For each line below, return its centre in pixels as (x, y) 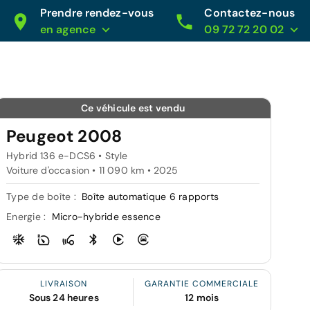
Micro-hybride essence (106, 217)
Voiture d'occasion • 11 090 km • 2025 (92, 170)
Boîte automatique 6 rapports (150, 197)
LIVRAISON (64, 284)
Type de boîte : (43, 197)
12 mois (202, 298)
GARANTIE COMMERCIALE (202, 284)
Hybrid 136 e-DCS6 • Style (67, 156)
